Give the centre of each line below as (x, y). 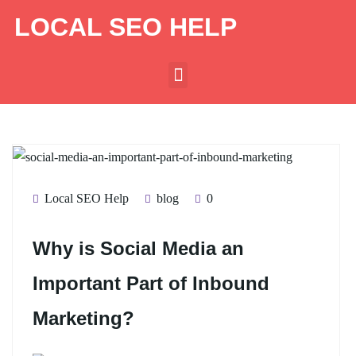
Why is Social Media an (138, 248)
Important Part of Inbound (151, 283)
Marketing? (83, 318)
